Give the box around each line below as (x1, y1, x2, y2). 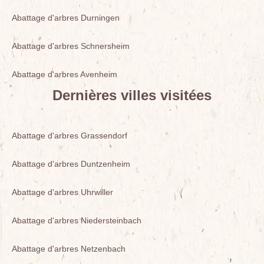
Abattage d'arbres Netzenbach (12, 244, 126, 253)
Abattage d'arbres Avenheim (12, 70, 117, 79)
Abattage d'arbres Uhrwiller (12, 187, 113, 197)
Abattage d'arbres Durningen (12, 13, 120, 22)
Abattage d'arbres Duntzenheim (12, 159, 130, 169)
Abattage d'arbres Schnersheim (12, 41, 130, 51)
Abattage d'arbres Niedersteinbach (12, 216, 141, 225)
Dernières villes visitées (52, 87, 212, 103)
